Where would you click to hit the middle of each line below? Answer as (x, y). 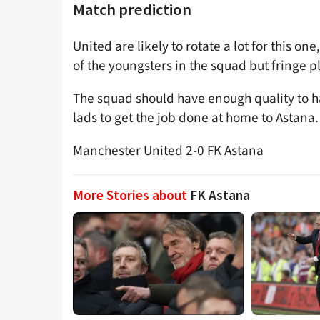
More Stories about (131, 195)
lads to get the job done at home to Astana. (196, 117)
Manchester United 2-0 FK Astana (168, 151)
